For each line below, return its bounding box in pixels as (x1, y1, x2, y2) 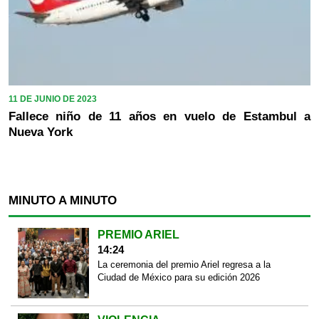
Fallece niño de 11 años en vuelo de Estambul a (9, 109, 310, 123)
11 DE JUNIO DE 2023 (9, 93, 97, 104)
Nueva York (9, 125, 73, 139)
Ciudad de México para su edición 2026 (97, 271, 260, 283)
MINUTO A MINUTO (9, 193, 117, 207)
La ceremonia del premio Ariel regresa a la (97, 258, 271, 270)
